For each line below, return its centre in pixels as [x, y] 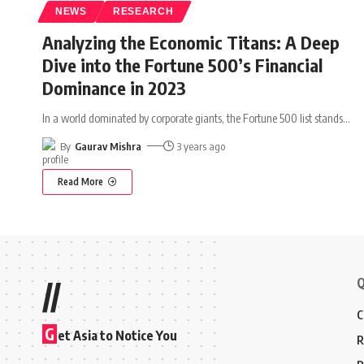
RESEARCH [143, 11]
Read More [80, 181]
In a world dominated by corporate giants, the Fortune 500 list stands [193, 118]
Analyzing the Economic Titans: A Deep [191, 42]
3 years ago [201, 146]
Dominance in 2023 [114, 87]
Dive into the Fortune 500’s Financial [182, 65]
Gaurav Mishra [108, 146]
